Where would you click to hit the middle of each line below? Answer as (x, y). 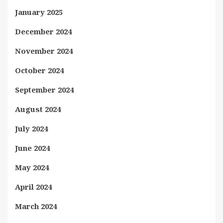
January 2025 (39, 12)
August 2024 (38, 109)
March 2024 (36, 206)
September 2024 (44, 90)
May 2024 (32, 167)
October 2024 (39, 70)
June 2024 (32, 148)
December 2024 (43, 31)
